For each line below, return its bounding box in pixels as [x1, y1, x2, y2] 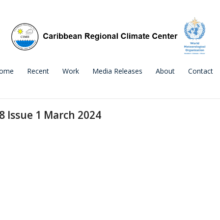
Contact [188, 66, 213, 76]
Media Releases [92, 66, 142, 76]
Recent [27, 66, 49, 76]
